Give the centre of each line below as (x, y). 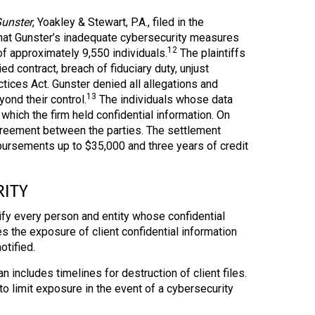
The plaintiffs (211, 53)
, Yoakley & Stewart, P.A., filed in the (118, 22)
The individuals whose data (164, 100)
